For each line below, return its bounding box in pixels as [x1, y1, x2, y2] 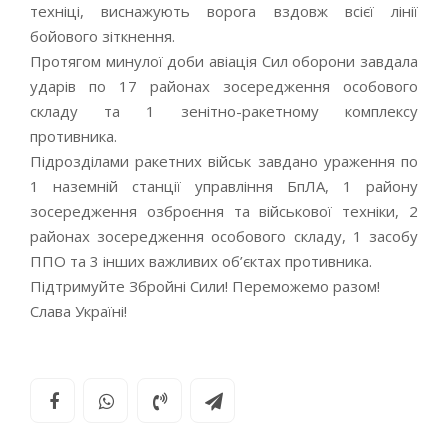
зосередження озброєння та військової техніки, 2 [30, 201, 418, 221]
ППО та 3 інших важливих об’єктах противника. [30, 251, 372, 271]
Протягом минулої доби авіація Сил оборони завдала [30, 51, 418, 71]
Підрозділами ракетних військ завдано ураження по [30, 151, 418, 171]
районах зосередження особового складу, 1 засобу [30, 226, 418, 246]
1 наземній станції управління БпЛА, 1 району [30, 176, 418, 196]
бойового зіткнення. [30, 26, 175, 46]
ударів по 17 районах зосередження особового [30, 76, 418, 96]
